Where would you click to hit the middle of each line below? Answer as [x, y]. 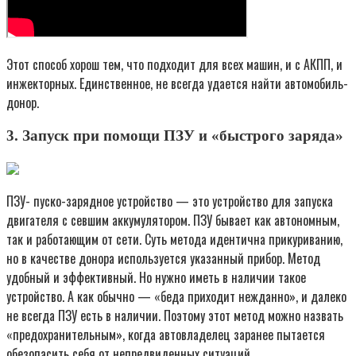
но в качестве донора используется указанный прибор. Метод [163, 258]
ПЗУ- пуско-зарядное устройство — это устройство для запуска [170, 201]
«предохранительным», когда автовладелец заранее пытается [166, 334]
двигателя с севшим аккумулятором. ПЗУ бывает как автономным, [173, 220]
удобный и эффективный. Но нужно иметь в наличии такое [156, 277]
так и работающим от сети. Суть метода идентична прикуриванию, [174, 239]
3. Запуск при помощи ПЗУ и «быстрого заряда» [175, 135]
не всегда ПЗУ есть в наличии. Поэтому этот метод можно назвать [175, 315]
